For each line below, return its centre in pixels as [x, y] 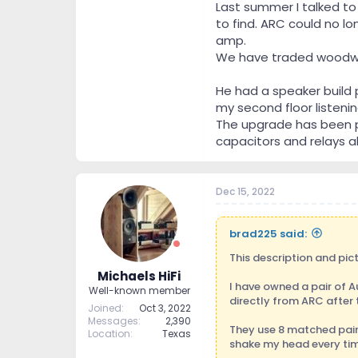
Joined [104, 308]
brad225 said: [268, 233]
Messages [113, 321]
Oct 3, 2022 [165, 308]
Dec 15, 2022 [245, 191]
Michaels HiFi [139, 276]
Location [109, 334]
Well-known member [139, 291]
